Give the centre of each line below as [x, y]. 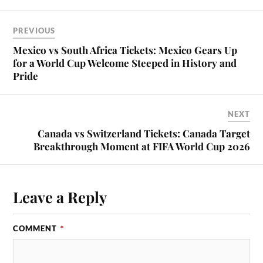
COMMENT [36, 228]
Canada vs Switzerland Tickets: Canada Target [144, 133]
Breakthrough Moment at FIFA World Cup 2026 [141, 146]
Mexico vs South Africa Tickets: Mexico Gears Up [125, 50]
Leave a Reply [60, 196]
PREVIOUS [34, 30]
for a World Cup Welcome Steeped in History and [125, 63]
